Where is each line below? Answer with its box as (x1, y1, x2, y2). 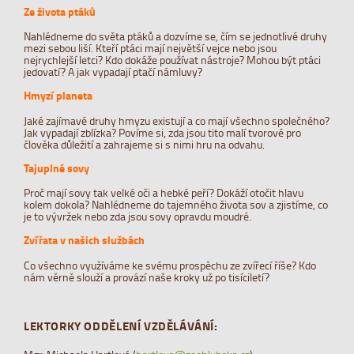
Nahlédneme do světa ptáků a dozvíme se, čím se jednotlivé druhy (24, 28, 327, 43)
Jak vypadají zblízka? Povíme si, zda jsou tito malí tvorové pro (24, 124, 301, 140)
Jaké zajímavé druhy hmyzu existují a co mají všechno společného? (24, 112, 330, 128)
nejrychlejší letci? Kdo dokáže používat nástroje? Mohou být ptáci (24, 51, 321, 67)
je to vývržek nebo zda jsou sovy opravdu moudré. (24, 208, 251, 224)
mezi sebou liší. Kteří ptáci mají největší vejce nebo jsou (24, 40, 277, 55)
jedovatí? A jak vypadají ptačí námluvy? (24, 63, 202, 79)
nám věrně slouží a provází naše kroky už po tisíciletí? (24, 269, 269, 284)
